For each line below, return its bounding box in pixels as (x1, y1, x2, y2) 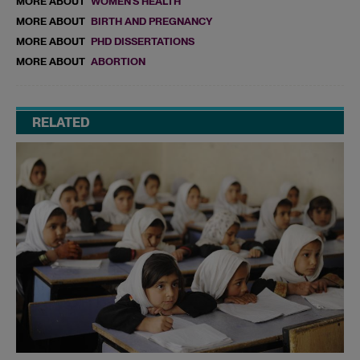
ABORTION (91, 55, 145, 67)
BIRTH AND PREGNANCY (91, 14, 213, 27)
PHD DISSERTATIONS (91, 35, 194, 47)
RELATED (32, 114, 90, 130)
